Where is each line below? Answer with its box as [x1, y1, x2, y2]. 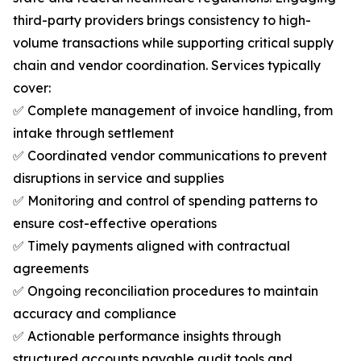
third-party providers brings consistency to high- [13, 12, 311, 29]
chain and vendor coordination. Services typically [13, 57, 321, 74]
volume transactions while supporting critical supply [13, 35, 334, 52]
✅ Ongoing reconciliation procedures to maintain [13, 283, 318, 300]
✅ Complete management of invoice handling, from [13, 102, 333, 119]
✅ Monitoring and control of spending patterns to [13, 193, 317, 210]
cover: [13, 80, 51, 97]
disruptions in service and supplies [13, 170, 224, 187]
